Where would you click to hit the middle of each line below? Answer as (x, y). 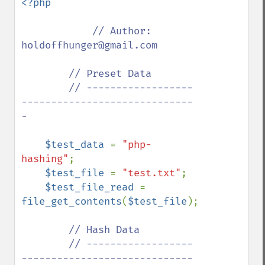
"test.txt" (151, 173)
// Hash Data (104, 230)
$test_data (77, 145)
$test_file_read (92, 187)
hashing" (45, 159)
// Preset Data (45, 74)
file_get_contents (72, 201)
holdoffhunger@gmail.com (89, 45)
